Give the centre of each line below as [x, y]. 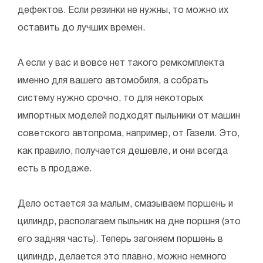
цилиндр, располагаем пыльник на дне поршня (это [129, 222]
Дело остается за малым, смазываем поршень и [125, 204]
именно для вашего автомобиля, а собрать [113, 81]
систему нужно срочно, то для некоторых [110, 98]
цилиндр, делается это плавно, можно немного [122, 257]
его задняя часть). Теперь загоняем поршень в [120, 239]
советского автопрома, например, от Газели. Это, [129, 134]
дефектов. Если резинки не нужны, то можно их [123, 10]
